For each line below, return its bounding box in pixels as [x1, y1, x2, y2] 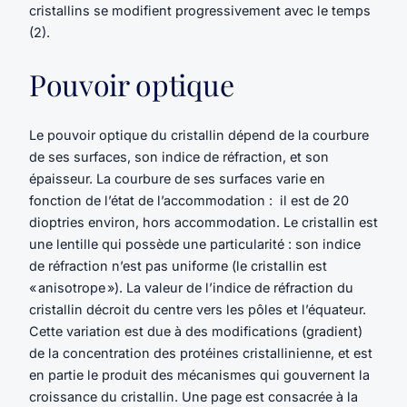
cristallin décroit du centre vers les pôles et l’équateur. [29, 302, 366, 318]
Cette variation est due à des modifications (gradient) [29, 323, 362, 340]
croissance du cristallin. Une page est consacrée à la [29, 389, 358, 405]
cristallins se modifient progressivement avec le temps [29, 3, 371, 19]
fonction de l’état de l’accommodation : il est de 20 [29, 193, 349, 209]
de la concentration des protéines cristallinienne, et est [29, 345, 372, 362]
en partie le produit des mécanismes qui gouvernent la [29, 367, 370, 383]
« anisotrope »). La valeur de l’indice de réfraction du [29, 280, 353, 296]
